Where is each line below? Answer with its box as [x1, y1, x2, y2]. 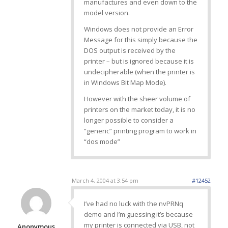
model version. [83, 8, 130, 18]
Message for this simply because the [83, 35, 197, 45]
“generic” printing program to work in [83, 126, 196, 136]
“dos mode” [83, 137, 120, 147]
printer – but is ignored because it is [83, 56, 194, 66]
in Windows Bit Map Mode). [83, 78, 166, 88]
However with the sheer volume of [83, 94, 190, 104]
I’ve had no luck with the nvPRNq [83, 199, 183, 209]
